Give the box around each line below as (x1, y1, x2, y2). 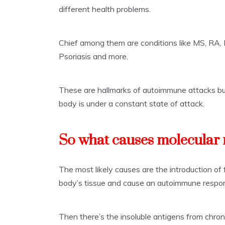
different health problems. (59, 4, 151, 15)
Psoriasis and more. (59, 51, 128, 62)
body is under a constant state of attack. (59, 98, 204, 109)
